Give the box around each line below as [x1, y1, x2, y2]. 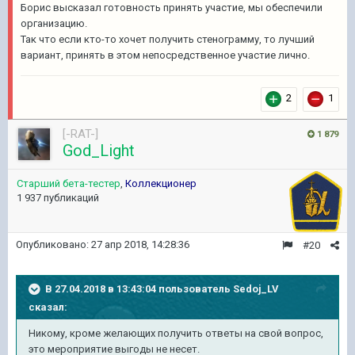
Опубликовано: [16, 239, 91, 250]
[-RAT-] [63, 127, 98, 141]
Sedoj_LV [233, 282, 279, 295]
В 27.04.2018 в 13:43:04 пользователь [45, 282, 233, 295]
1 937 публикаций [17, 192, 99, 204]
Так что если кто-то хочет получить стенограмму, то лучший [21, 33, 315, 45]
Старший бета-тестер [17, 177, 120, 189]
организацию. [21, 17, 87, 29]
